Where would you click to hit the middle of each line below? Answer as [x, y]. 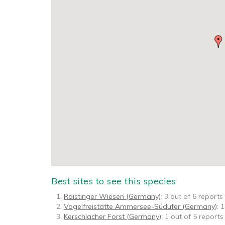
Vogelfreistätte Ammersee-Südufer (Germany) [140, 206]
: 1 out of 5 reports [192, 216]
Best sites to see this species [114, 181]
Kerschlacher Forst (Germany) [113, 216]
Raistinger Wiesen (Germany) [112, 196]
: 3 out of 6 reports [192, 196]
